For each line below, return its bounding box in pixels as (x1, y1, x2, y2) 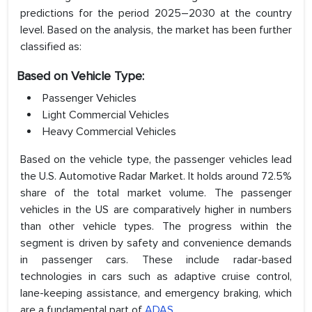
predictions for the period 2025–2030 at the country (20, 6, 292, 21)
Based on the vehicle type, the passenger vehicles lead (20, 153, 292, 167)
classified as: (20, 40, 81, 54)
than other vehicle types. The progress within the (20, 219, 292, 234)
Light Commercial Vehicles (42, 108, 169, 123)
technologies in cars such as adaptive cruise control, (20, 270, 292, 284)
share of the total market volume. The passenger (20, 186, 292, 201)
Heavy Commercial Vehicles (42, 125, 176, 139)
